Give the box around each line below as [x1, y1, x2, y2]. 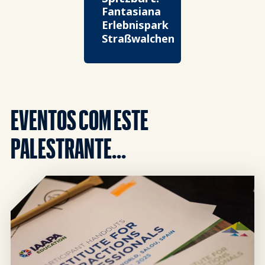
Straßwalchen [101, 31, 174, 46]
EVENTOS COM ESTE [11, 102, 148, 135]
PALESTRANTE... [11, 131, 126, 164]
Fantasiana [101, 4, 161, 18]
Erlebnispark [101, 18, 169, 32]
